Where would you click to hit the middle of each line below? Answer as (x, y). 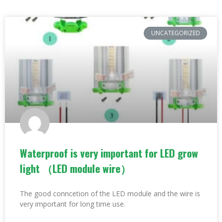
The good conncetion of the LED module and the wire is (110, 194)
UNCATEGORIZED (175, 33)
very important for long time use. (73, 204)
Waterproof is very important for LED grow (109, 153)
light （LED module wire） (75, 168)
